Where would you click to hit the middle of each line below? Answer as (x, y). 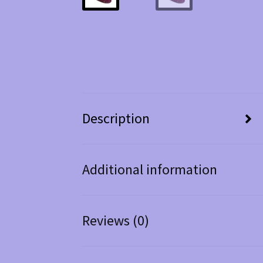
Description (116, 119)
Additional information (150, 170)
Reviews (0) (116, 221)
